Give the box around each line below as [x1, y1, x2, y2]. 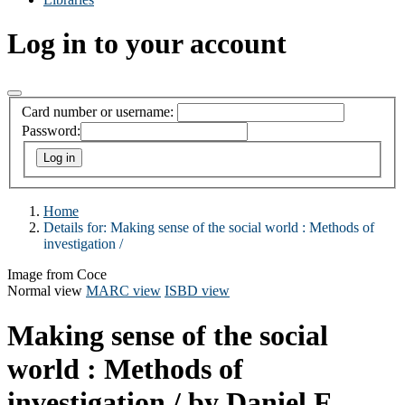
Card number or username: [22, 104, 174, 120]
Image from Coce [7, 267, 107, 283]
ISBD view [165, 283, 230, 299]
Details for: [43, 220, 110, 236]
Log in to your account [7, 27, 287, 61]
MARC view [86, 283, 161, 299]
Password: [22, 123, 80, 139]
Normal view [7, 283, 82, 299]
